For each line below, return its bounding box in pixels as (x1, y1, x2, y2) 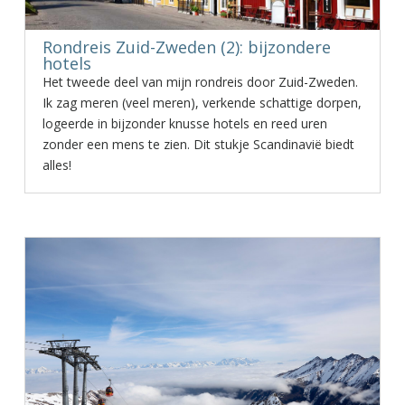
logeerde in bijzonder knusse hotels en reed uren (42, 115, 327, 132)
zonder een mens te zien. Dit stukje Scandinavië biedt (42, 136, 354, 153)
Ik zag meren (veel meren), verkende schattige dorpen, (42, 94, 362, 111)
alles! (42, 156, 71, 174)
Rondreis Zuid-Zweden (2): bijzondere (42, 36, 331, 58)
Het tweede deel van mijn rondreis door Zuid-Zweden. (42, 73, 358, 90)
